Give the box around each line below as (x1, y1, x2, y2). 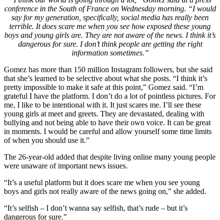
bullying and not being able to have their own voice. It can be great (4, 118, 211, 127)
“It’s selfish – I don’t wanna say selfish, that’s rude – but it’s (4, 203, 188, 212)
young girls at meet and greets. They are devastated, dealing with (4, 109, 204, 118)
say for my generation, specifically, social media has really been (11, 13, 209, 22)
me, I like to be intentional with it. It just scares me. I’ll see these (4, 100, 201, 109)
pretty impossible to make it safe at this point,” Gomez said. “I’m (4, 82, 203, 91)
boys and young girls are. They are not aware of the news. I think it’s (4, 30, 216, 39)
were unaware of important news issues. (4, 161, 128, 170)
